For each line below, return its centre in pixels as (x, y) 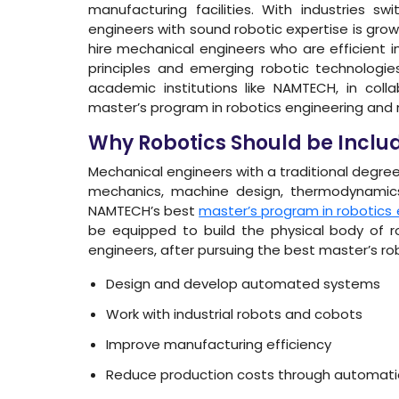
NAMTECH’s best (144, 211)
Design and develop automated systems (243, 284)
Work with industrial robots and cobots (234, 314)
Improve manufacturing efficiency (219, 344)
